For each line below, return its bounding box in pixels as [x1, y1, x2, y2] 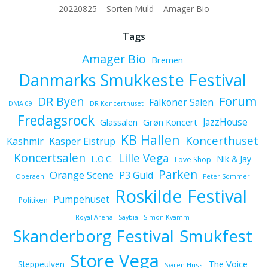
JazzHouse [203, 115, 248, 129]
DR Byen [38, 93, 84, 109]
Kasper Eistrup [49, 135, 115, 148]
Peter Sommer [202, 172, 250, 181]
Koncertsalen [14, 150, 86, 166]
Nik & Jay [217, 153, 251, 165]
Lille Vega [118, 150, 169, 165]
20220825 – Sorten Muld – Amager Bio [59, 3, 209, 14]
